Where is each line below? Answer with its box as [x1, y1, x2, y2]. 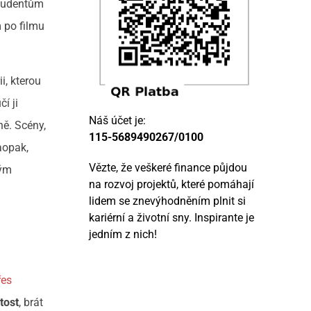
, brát [19, 296, 44, 310]
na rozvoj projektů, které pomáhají [89, 178, 255, 192]
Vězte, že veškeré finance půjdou [89, 161, 248, 175]
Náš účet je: [89, 114, 146, 128]
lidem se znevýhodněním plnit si [89, 194, 246, 208]
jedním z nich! [89, 228, 158, 242]
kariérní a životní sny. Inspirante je [89, 211, 255, 225]
